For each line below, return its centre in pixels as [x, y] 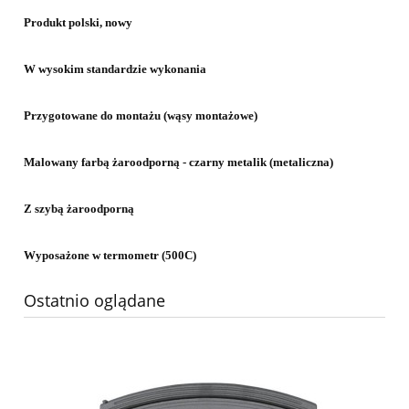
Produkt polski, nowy [78, 22]
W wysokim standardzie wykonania [115, 68]
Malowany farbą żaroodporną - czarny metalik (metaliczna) [178, 162]
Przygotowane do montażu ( [95, 115]
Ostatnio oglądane [94, 300]
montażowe [223, 115]
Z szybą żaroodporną [79, 208]
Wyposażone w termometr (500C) [110, 255]
